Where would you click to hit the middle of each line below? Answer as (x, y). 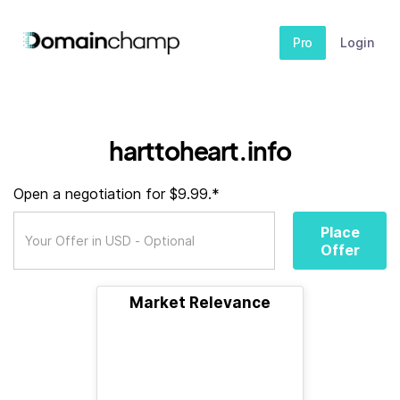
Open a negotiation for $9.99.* (117, 194)
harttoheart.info (200, 150)
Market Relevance (200, 303)
